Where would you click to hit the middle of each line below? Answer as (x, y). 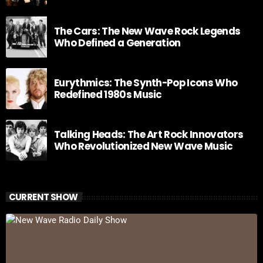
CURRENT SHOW (43, 197)
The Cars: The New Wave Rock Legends (147, 31)
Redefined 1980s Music (108, 94)
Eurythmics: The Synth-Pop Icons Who (146, 82)
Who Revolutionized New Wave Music (144, 146)
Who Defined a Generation (117, 43)
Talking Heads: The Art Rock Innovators (149, 134)
